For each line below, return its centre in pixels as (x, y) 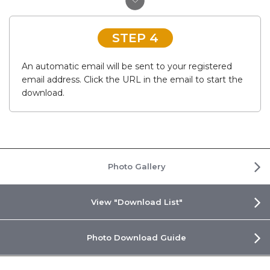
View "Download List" (137, 202)
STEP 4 (135, 38)
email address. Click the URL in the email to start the (132, 80)
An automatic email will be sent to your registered (127, 66)
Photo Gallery (137, 166)
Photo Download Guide (137, 237)
